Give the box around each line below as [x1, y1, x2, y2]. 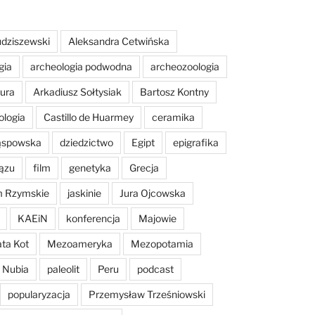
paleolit [46, 262, 79, 275]
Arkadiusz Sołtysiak [32, 85, 122, 98]
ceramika [151, 110, 195, 123]
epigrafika [172, 136, 219, 148]
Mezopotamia [130, 237, 193, 250]
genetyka [68, 161, 111, 174]
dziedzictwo [59, 136, 113, 148]
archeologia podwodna [30, 60, 132, 72]
